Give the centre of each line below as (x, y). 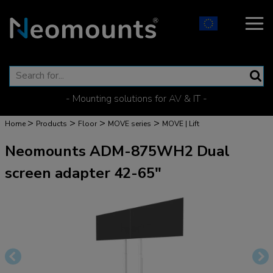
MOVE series (129, 124)
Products (51, 124)
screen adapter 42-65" (83, 173)
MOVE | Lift (181, 124)
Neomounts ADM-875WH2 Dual (117, 151)
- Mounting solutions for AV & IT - (136, 99)
